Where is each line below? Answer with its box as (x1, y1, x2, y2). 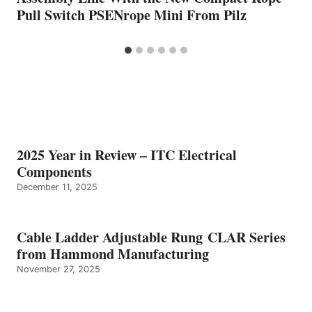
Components (17, 162, 92, 182)
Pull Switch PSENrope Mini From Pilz (17, 5, 247, 26)
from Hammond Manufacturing (17, 244, 209, 265)
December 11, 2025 (17, 182, 97, 193)
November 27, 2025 (17, 264, 100, 275)
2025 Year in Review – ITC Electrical (17, 145, 237, 166)
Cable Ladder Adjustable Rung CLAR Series (17, 227, 286, 248)
